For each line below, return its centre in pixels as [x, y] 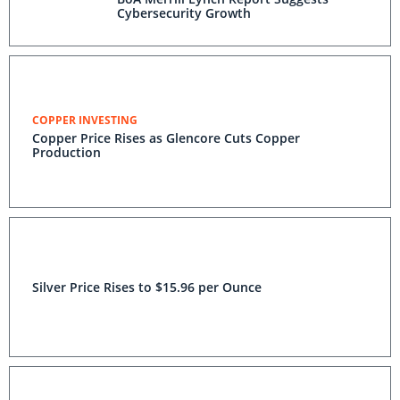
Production [67, 152]
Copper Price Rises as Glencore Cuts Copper [166, 138]
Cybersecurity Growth [184, 13]
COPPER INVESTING [85, 120]
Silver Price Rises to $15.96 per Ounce [147, 287]
